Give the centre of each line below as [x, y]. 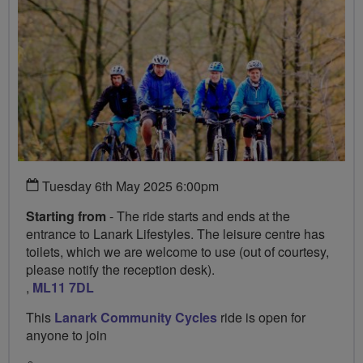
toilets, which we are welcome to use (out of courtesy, [177, 252]
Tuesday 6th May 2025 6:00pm [129, 186]
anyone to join [66, 335]
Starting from [66, 216]
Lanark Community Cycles [136, 318]
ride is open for [261, 318]
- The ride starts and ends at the [198, 216]
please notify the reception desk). [120, 270]
